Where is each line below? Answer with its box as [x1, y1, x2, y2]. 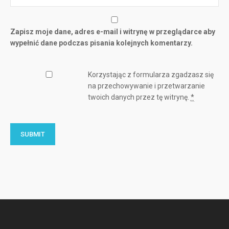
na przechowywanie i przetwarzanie [87, 82, 205, 90]
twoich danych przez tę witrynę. [87, 93, 191, 102]
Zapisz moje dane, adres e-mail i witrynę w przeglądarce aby [10, 28, 215, 36]
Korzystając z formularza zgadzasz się [87, 71, 214, 79]
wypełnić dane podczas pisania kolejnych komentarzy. [10, 39, 193, 48]
